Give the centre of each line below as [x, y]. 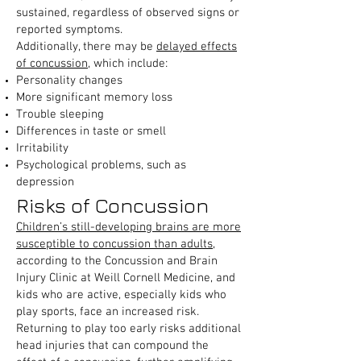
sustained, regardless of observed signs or [128, 13]
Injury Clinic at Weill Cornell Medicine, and [126, 278]
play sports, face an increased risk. [108, 312]
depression [45, 182]
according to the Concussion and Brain [117, 261]
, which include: [128, 64]
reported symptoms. [69, 30]
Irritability [42, 148]
